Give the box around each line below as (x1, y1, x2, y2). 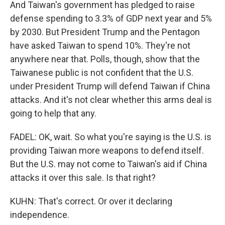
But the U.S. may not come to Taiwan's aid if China (10, 159, 207, 169)
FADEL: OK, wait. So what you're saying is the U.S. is (10, 132, 211, 142)
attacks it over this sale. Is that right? (10, 172, 156, 183)
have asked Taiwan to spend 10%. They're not (10, 40, 190, 51)
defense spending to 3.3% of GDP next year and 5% (10, 13, 212, 24)
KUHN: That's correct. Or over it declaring (10, 196, 172, 206)
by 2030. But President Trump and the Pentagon (10, 27, 200, 37)
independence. (10, 209, 69, 220)
